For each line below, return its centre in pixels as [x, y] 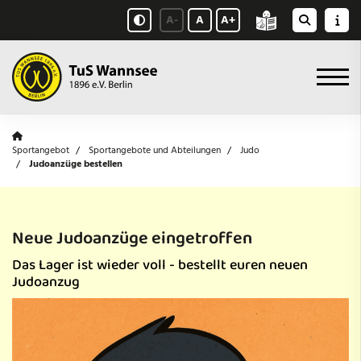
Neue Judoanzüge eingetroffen [132, 237]
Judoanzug [46, 281]
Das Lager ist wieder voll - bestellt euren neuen [160, 264]
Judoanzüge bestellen [76, 164]
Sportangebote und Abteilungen [155, 150]
